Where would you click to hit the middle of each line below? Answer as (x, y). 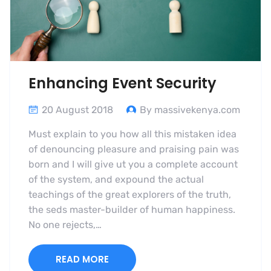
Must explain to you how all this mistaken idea (132, 134)
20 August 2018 (77, 110)
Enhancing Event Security (122, 83)
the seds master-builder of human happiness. (132, 210)
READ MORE (82, 260)
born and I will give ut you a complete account (133, 165)
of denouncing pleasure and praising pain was (134, 149)
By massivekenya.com (190, 110)
